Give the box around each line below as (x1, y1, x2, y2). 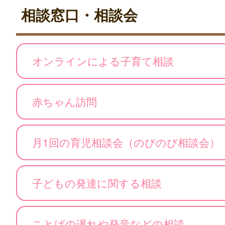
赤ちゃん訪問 (32, 94, 97, 109)
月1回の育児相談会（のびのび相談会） (32, 135, 220, 150)
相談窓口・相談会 (21, 5, 138, 26)
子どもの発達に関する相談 (32, 175, 162, 191)
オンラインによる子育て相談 (32, 53, 174, 69)
